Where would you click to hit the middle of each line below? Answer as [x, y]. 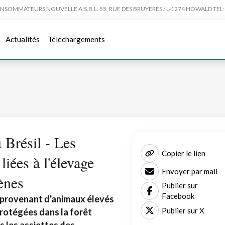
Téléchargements [76, 39]
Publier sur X [183, 210]
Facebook [178, 196]
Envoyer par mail [190, 171]
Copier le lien [184, 153]
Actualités [23, 39]
